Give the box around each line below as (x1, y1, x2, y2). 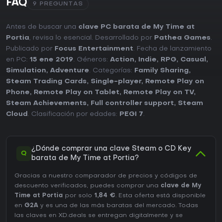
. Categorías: (89, 67, 134, 74)
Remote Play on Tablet (34, 89, 119, 96)
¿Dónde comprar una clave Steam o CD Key (31, 146, 191, 153)
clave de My (161, 183, 201, 189)
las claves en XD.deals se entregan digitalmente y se (14, 213, 183, 219)
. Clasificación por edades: (28, 111, 119, 118)
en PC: (6, 56, 30, 63)
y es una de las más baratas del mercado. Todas (38, 203, 198, 209)
